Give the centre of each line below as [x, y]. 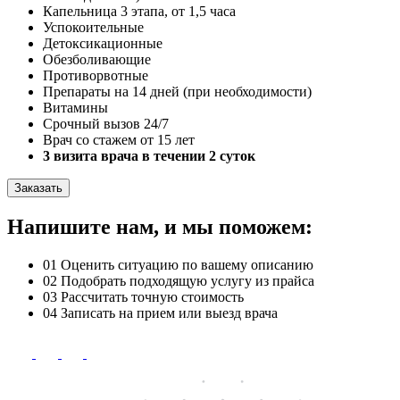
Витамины [75, 107]
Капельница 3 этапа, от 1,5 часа [139, 11]
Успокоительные [93, 27]
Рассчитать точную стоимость [152, 296]
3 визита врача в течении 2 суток [149, 155]
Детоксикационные [103, 43]
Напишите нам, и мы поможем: [160, 226]
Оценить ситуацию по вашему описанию [187, 264]
